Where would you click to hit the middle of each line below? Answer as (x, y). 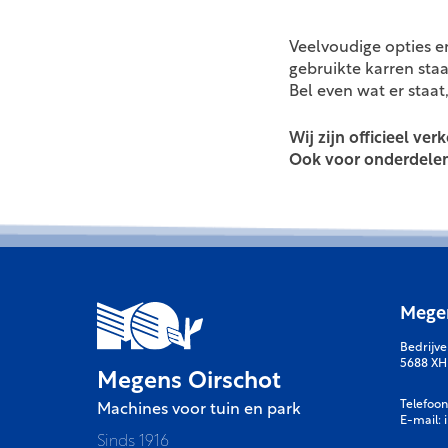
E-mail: (421, 420)
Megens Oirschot (189, 383)
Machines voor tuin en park (199, 410)
